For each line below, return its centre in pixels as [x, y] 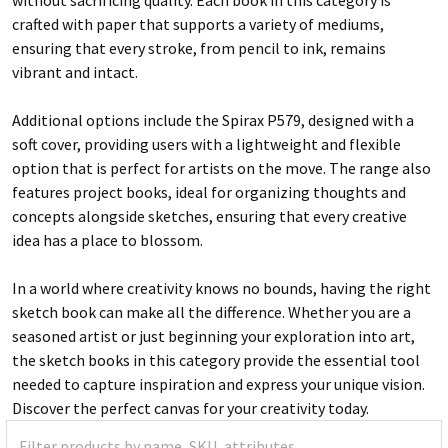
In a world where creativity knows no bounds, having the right [221, 287]
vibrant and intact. [75, 71]
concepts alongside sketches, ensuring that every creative [209, 215]
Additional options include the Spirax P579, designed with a [213, 119]
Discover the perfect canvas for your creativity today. [190, 407]
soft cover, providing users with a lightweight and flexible [206, 143]
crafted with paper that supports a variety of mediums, [198, 23]
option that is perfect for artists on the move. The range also [221, 167]
